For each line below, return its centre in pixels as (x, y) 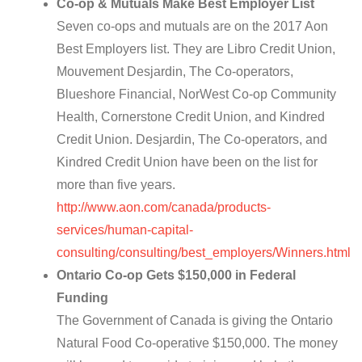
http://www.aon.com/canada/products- (164, 208)
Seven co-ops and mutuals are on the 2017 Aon (192, 27)
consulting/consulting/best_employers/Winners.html (204, 253)
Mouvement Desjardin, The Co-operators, (175, 72)
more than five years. (116, 185)
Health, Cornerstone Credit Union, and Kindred (191, 117)
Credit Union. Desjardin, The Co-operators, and (192, 140)
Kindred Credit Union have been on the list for (187, 162)
